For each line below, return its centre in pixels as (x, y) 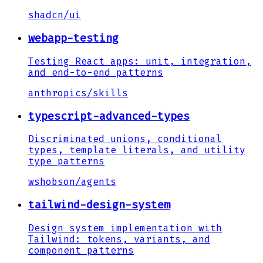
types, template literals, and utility (137, 150)
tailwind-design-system (99, 205)
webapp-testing (73, 38)
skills (110, 93)
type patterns (66, 161)
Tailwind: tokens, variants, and (119, 239)
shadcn (46, 15)
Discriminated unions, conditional (125, 139)
